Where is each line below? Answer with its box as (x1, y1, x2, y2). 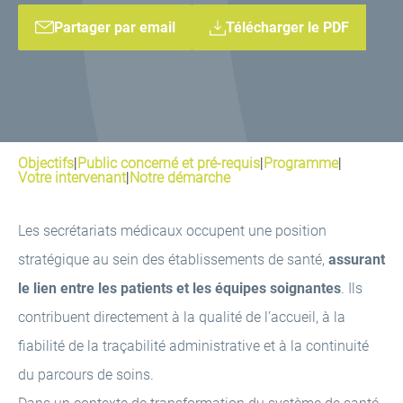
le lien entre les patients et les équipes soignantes (18, 280, 341, 297)
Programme (264, 155, 338, 172)
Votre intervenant (18, 169, 126, 186)
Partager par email (54, 19, 175, 36)
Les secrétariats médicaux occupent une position (18, 222, 327, 239)
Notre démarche (130, 169, 230, 186)
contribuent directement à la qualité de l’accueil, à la (18, 309, 345, 326)
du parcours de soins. (18, 366, 154, 383)
